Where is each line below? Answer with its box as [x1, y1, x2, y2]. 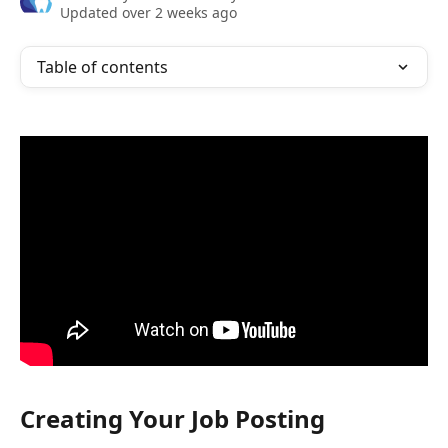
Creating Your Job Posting [20, 401, 325, 435]
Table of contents [37, 56, 168, 78]
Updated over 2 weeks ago [60, 3, 237, 22]
